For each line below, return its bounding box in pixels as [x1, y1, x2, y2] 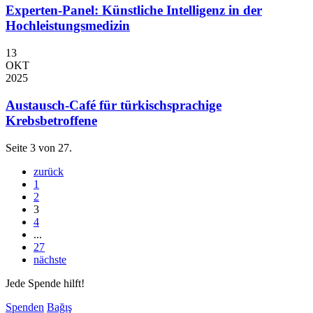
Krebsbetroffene [6, 112, 97, 128]
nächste [34, 253, 66, 265]
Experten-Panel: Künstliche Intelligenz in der [6, 3, 262, 18]
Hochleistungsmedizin [6, 18, 130, 34]
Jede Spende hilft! [6, 277, 85, 289]
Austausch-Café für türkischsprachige [6, 97, 221, 112]
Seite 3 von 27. [6, 141, 72, 154]
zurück [34, 165, 64, 177]
